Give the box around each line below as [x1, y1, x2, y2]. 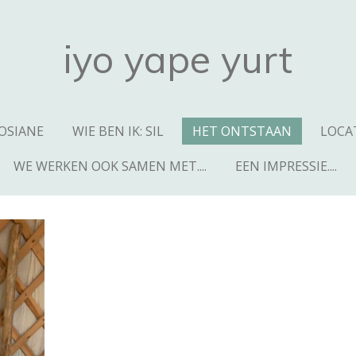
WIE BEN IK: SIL [72, 122, 164, 140]
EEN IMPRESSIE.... [234, 157, 337, 175]
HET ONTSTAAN [192, 122, 292, 140]
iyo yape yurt [64, 35, 292, 83]
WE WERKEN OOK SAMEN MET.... [13, 157, 207, 175]
